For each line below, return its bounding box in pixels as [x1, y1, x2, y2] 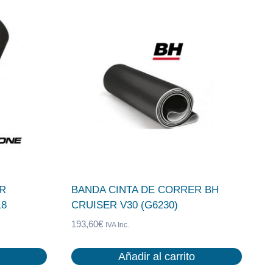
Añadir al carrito [118, 250, 195, 263]
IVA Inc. [105, 221, 129, 229]
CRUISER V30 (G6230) [71, 199, 178, 211]
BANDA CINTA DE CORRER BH [71, 184, 219, 196]
